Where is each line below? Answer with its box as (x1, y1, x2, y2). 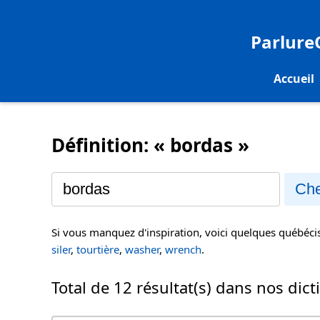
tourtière (76, 242, 119, 257)
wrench (165, 242, 201, 257)
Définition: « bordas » (51, 131, 249, 158)
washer (125, 242, 159, 257)
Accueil (273, 70, 314, 86)
